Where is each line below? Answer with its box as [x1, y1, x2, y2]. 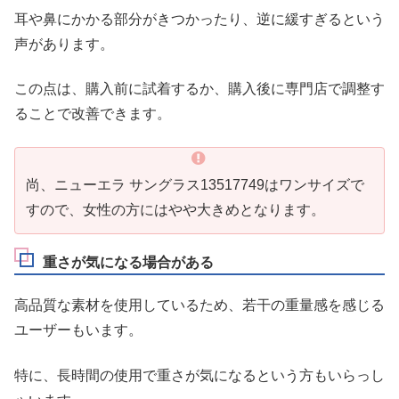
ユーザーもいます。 [14, 322, 142, 338]
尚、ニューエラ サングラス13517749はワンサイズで [26, 176, 364, 192]
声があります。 [14, 36, 114, 52]
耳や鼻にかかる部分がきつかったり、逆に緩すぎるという [14, 11, 385, 27]
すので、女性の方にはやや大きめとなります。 [26, 201, 325, 217]
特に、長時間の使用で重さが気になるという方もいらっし [14, 367, 385, 383]
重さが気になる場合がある [43, 255, 214, 271]
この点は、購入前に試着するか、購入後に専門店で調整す [14, 81, 385, 97]
